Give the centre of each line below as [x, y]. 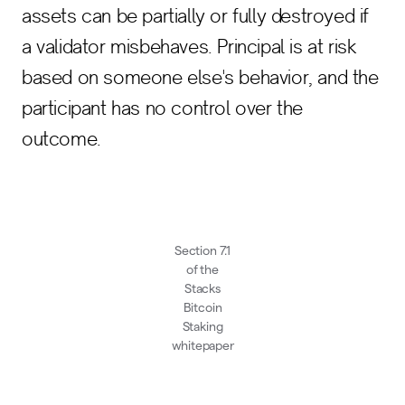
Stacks [202, 288]
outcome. [61, 139]
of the [202, 269]
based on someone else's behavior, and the [200, 77]
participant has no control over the [163, 108]
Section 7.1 [202, 250]
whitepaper [202, 345]
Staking [202, 326]
